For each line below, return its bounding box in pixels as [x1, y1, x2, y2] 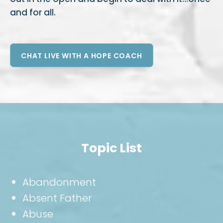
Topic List [81, 139, 142, 157]
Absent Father [22, 191, 92, 205]
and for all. [10, 6, 56, 18]
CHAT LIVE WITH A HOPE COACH [21, 50, 142, 61]
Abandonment [22, 175, 96, 189]
